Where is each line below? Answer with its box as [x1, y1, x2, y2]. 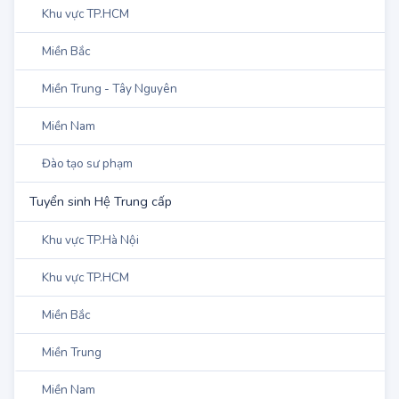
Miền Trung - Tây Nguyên [42, 118, 177, 135]
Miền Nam [42, 155, 95, 173]
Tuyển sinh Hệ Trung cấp [29, 230, 172, 248]
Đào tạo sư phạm [42, 192, 133, 210]
